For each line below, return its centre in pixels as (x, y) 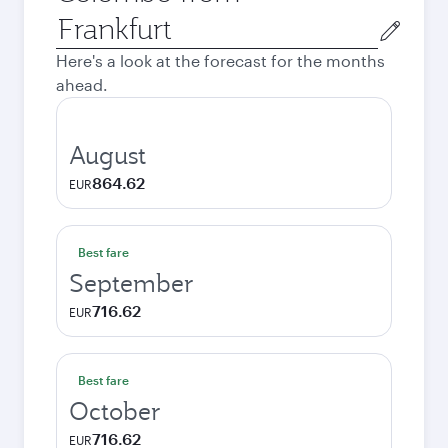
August (107, 155)
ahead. (82, 84)
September (131, 283)
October (115, 411)
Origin (78, 20)
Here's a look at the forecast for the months (220, 60)
